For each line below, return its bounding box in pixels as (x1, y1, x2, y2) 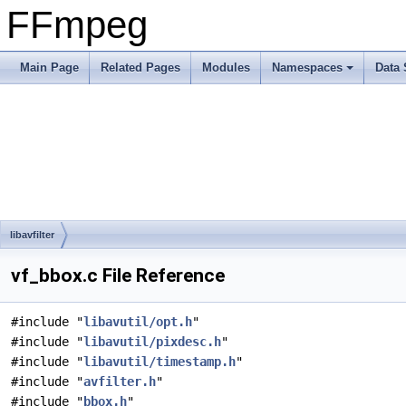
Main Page (20, 61, 79, 74)
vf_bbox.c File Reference (11, 265, 225, 286)
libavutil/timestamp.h (83, 354, 236, 369)
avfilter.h (83, 374, 156, 389)
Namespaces (272, 61, 343, 74)
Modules (202, 61, 250, 74)
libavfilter (10, 229, 54, 240)
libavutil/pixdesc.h (83, 334, 221, 349)
